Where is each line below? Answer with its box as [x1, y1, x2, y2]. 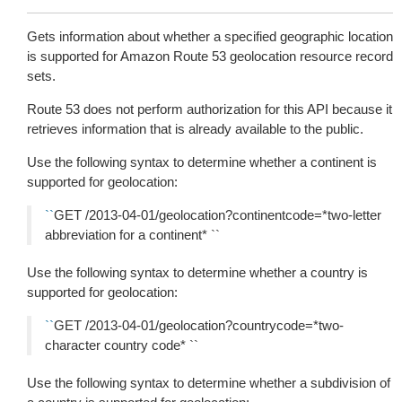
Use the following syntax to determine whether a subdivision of [27, 375, 390, 390]
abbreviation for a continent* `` [45, 227, 220, 242]
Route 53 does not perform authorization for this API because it [27, 101, 392, 117]
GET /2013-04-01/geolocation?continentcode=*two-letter [54, 207, 381, 223]
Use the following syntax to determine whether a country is [27, 265, 368, 280]
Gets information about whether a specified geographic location [27, 29, 393, 44]
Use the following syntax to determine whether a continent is [27, 154, 377, 170]
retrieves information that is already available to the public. [27, 121, 363, 136]
